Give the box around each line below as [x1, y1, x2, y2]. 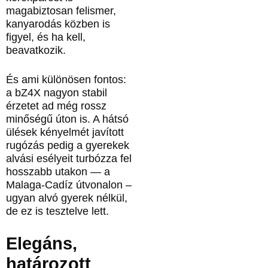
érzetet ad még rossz [6, 99, 106, 112]
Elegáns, [6, 234, 77, 254]
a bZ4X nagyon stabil [6, 86, 107, 99]
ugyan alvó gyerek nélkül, [6, 191, 127, 204]
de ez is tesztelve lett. [6, 205, 109, 217]
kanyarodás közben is [6, 18, 110, 31]
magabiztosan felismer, [6, 5, 116, 17]
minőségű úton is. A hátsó [6, 112, 129, 125]
